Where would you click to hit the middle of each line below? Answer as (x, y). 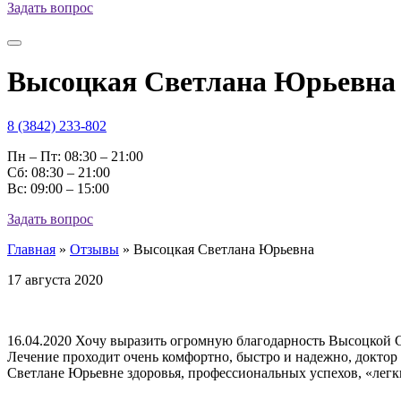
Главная (31, 249)
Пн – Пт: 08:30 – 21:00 (75, 156)
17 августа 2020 (55, 279)
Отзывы (94, 249)
